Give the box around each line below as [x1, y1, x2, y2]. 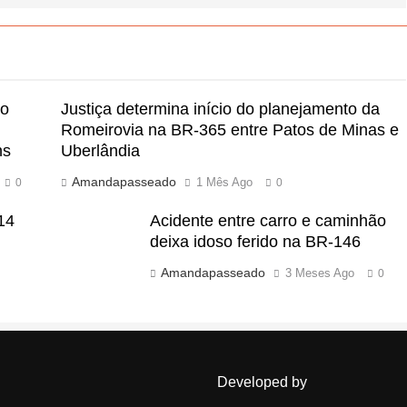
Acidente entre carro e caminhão [150, 211, 387, 230]
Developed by [217, 373, 307, 390]
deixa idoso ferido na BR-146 [150, 232, 362, 251]
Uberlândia [60, 141, 140, 160]
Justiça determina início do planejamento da [60, 99, 380, 118]
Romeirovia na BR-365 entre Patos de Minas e [60, 120, 399, 139]
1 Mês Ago [195, 174, 253, 189]
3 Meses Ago [285, 265, 355, 280]
